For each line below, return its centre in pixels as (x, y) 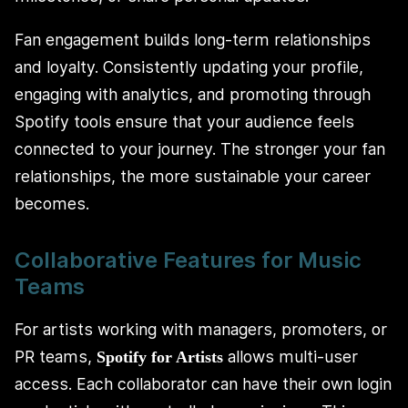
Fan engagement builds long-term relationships (193, 40)
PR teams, (56, 356)
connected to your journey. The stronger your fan (200, 149)
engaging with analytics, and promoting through (193, 95)
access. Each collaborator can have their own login (203, 383)
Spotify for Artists (160, 357)
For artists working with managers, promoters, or (201, 329)
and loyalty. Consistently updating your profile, (189, 67)
